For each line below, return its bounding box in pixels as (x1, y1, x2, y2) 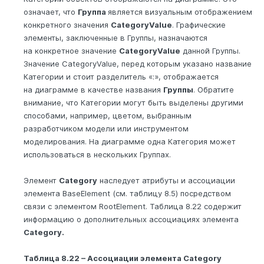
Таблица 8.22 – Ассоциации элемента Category (24, 253, 222, 263)
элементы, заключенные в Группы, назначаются (24, 32, 207, 42)
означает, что (24, 6, 78, 16)
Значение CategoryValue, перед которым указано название (24, 58, 252, 68)
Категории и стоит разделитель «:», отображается (24, 71, 219, 81)
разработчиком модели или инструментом (24, 123, 189, 133)
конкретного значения (24, 19, 111, 29)
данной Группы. (180, 45, 240, 55)
